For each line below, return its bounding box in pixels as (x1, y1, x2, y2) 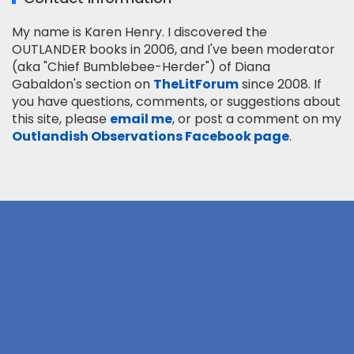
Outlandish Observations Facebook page (12, 127, 289, 145)
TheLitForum (153, 75, 239, 93)
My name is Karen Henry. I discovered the (12, 23, 267, 41)
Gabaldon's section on (12, 75, 153, 93)
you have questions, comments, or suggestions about (12, 92, 341, 111)
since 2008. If (239, 75, 322, 93)
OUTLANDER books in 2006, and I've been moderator (12, 40, 335, 58)
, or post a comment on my (172, 110, 341, 128)
